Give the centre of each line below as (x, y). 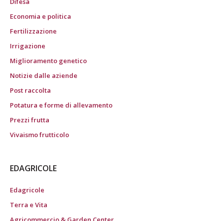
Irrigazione (28, 46)
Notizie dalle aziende (44, 76)
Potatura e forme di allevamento (61, 105)
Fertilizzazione (33, 31)
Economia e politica (40, 17)
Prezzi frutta (30, 120)
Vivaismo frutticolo (39, 135)
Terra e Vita (29, 205)
